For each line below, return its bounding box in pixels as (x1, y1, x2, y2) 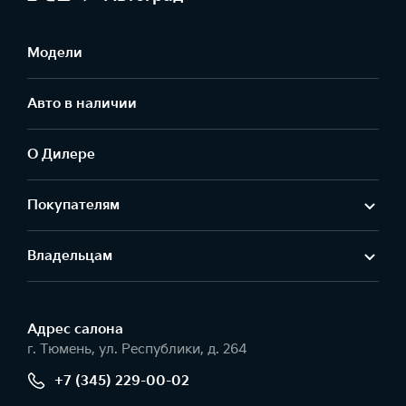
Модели (27, 44, 82, 62)
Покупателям (27, 197, 120, 214)
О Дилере (27, 146, 95, 163)
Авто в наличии (27, 95, 137, 112)
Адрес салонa (27, 321, 123, 338)
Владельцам (27, 247, 112, 265)
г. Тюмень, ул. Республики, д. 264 (27, 341, 247, 358)
